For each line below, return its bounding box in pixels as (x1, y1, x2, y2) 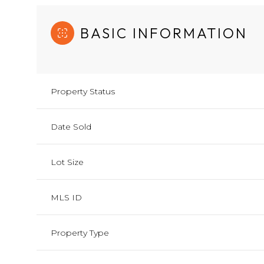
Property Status (51, 86, 115, 97)
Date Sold (51, 121, 91, 132)
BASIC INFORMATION (80, 24, 247, 42)
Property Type (51, 227, 109, 238)
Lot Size (51, 157, 84, 167)
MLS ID (51, 192, 82, 203)
